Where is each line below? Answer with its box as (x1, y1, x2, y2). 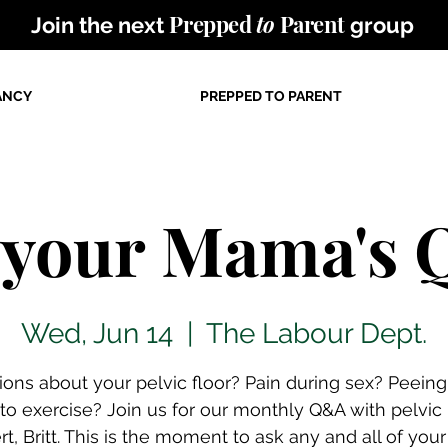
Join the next (31, 12, 170, 38)
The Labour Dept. (206, 317, 427, 351)
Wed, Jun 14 (21, 317, 173, 351)
